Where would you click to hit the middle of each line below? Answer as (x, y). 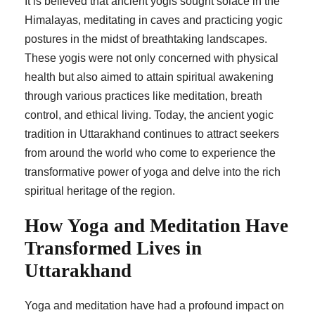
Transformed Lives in (113, 249)
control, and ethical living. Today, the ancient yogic (149, 115)
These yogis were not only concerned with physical (152, 58)
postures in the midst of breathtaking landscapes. (146, 39)
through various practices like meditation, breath (143, 96)
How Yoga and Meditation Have (156, 226)
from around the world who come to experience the (150, 153)
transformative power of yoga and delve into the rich (153, 172)
